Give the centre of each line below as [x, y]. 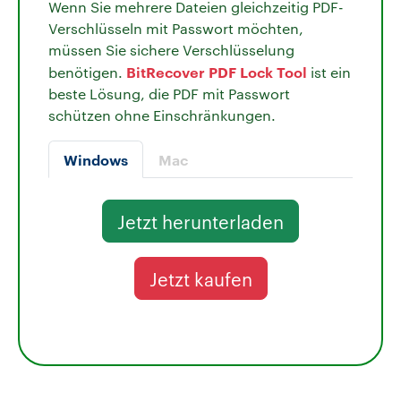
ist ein [329, 72]
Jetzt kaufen [200, 278]
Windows [96, 159]
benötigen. [87, 72]
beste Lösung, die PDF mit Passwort [169, 93]
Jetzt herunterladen [200, 221]
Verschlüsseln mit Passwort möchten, [176, 28]
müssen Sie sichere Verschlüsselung [171, 49]
